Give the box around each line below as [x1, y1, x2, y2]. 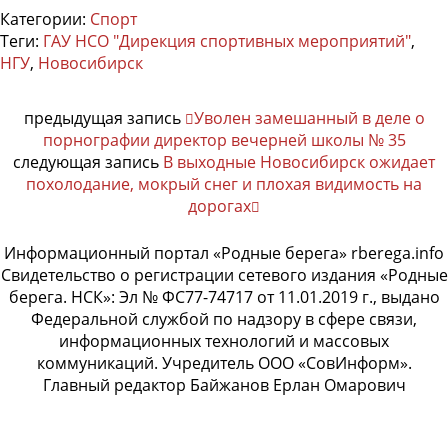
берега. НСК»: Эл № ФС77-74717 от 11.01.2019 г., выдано [8, 285, 440, 308]
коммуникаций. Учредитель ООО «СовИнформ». [36, 351, 412, 374]
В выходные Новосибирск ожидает [163, 150, 435, 173]
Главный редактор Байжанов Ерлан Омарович [42, 373, 406, 396]
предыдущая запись [23, 106, 185, 129]
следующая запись [13, 150, 163, 173]
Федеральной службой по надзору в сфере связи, [31, 307, 417, 330]
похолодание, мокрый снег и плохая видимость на [26, 172, 422, 195]
